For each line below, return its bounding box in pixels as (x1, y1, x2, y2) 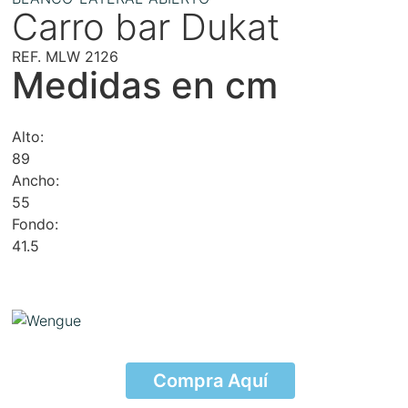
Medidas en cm (12, 62, 279, 107)
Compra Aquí (152, 369, 268, 392)
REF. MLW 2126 (12, 46, 119, 66)
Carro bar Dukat (12, 4, 280, 49)
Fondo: (12, 214, 59, 233)
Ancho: (12, 170, 60, 189)
